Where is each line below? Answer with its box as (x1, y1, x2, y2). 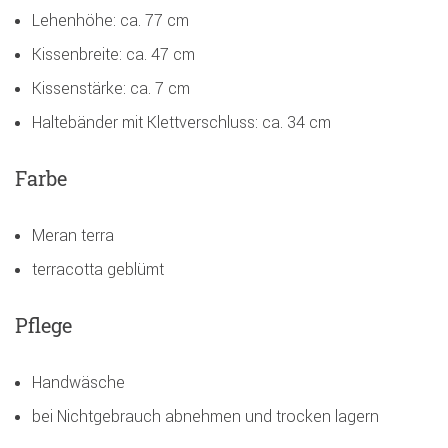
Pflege (15, 312, 72, 339)
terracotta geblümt (32, 259, 164, 280)
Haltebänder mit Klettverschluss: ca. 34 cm (32, 112, 331, 133)
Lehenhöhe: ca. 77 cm (32, 10, 189, 31)
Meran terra (32, 225, 114, 246)
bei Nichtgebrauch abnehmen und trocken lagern (32, 406, 379, 427)
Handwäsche (32, 372, 125, 393)
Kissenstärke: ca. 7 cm (32, 78, 190, 99)
